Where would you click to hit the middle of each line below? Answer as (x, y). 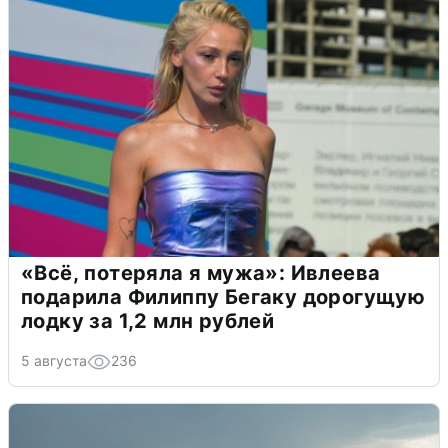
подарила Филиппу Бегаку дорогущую (223, 296)
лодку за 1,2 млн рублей (148, 320)
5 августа (54, 360)
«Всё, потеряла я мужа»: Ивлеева (201, 272)
